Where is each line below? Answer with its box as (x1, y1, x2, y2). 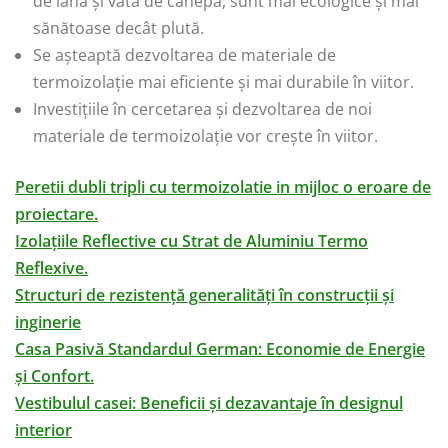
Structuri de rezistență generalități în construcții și (15, 284, 394, 307)
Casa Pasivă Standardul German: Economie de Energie (15, 338, 425, 361)
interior (15, 419, 72, 442)
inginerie (15, 311, 81, 334)
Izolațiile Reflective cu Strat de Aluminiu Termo (15, 230, 368, 253)
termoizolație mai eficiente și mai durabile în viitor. (33, 71, 414, 94)
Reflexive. (15, 257, 88, 280)
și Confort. (15, 365, 94, 388)
